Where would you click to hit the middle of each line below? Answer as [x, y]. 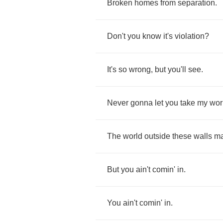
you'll [177, 69]
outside [157, 136]
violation [190, 36]
